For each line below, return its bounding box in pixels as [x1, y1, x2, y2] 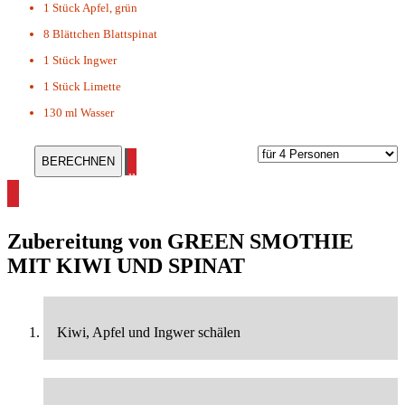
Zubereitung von [7, 230, 167, 254]
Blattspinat [103, 27, 157, 42]
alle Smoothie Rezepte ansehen [122, 171, 297, 186]
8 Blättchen [43, 27, 100, 42]
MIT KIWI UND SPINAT [7, 254, 245, 278]
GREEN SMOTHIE [167, 230, 353, 254]
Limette [83, 80, 121, 94]
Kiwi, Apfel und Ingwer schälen [57, 325, 240, 341]
